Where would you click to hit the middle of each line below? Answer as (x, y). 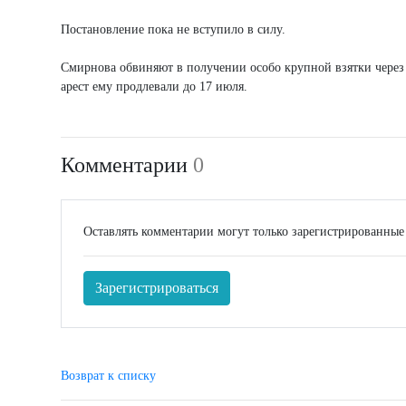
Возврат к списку (108, 376)
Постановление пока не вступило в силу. (173, 30)
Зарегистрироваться (157, 288)
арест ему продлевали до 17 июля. (154, 87)
